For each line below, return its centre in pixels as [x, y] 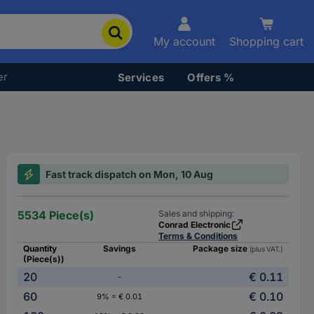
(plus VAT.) [266, 249]
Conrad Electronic [195, 225]
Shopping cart [266, 41]
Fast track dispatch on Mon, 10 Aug [130, 174]
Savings [119, 248]
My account [184, 41]
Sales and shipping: [197, 213]
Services [141, 77]
